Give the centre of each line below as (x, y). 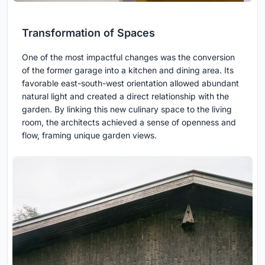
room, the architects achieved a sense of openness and (129, 122)
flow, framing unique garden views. (89, 135)
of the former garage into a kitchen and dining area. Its (128, 70)
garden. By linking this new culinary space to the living (127, 109)
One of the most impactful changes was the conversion (128, 57)
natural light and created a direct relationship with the (125, 96)
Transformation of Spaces (88, 33)
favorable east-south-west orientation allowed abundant (130, 83)
